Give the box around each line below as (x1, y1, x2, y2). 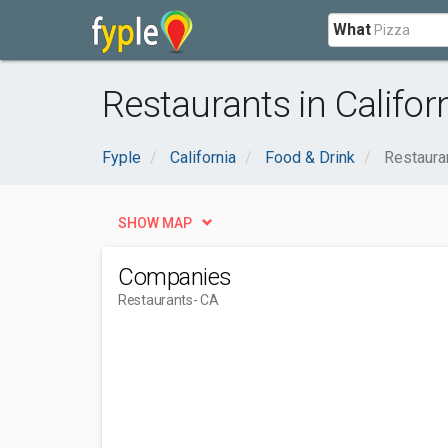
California (170, 148, 236, 167)
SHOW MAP (118, 215, 192, 231)
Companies (118, 263, 232, 291)
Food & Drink (265, 148, 355, 167)
